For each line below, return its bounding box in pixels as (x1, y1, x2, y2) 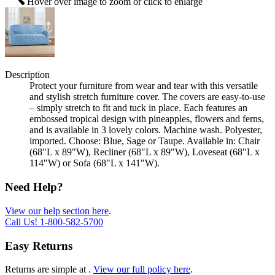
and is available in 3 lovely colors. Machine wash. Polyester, (29, 125, 262, 136)
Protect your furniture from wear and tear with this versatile (29, 80, 258, 91)
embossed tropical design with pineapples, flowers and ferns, (29, 114, 264, 125)
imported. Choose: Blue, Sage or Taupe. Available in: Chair (29, 136, 260, 147)
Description (5, 69, 50, 80)
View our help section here (5, 205, 109, 216)
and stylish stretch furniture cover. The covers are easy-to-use (29, 91, 265, 103)
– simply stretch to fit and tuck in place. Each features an (29, 103, 247, 114)
